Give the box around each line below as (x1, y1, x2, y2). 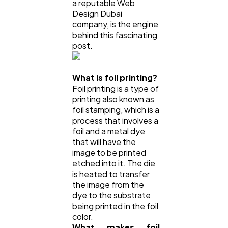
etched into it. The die (72, 157, 155, 168)
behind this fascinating (72, 29, 157, 40)
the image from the (72, 179, 144, 190)
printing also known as (72, 93, 154, 104)
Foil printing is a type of (72, 82, 159, 94)
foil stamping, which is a (72, 104, 159, 115)
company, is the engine (72, 18, 158, 30)
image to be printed (72, 147, 146, 158)
